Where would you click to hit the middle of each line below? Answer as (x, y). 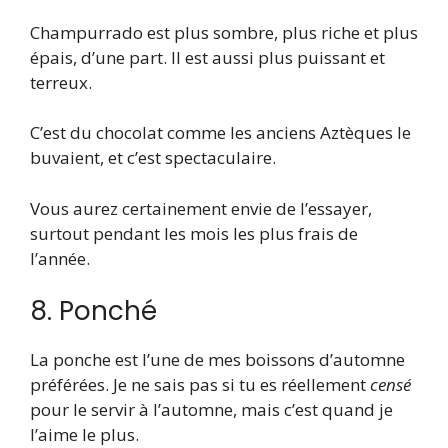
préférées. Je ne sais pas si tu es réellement (200, 385)
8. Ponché (93, 311)
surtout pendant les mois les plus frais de (194, 233)
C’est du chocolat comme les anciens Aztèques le (220, 133)
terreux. (61, 82)
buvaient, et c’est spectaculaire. (153, 158)
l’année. (60, 258)
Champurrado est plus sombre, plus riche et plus (224, 32)
